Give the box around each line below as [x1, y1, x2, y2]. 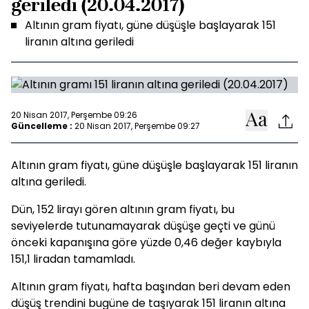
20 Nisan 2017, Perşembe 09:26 [11, 108, 137, 121]
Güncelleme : [11, 119, 72, 132]
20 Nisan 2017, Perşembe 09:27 [74, 119, 200, 132]
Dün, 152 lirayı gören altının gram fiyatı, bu [11, 201, 235, 217]
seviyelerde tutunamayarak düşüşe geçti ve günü [11, 218, 275, 234]
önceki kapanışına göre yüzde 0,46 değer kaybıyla [11, 235, 281, 250]
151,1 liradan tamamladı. [11, 251, 135, 267]
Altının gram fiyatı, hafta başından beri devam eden [11, 279, 290, 295]
